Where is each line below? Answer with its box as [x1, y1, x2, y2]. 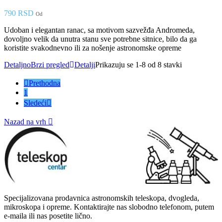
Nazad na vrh [4, 117, 48, 126]
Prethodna [29, 78, 60, 87]
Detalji [74, 60, 95, 69]
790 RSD [4, 8, 34, 17]
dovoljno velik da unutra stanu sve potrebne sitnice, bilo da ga [4, 34, 197, 43]
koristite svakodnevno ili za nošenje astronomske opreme [4, 43, 181, 52]
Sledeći [24, 98, 47, 107]
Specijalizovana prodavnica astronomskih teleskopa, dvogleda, [4, 193, 199, 202]
